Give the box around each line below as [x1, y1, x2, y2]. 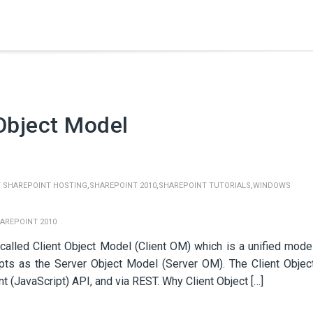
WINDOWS [253, 181, 291, 190]
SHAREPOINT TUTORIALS [159, 181, 251, 190]
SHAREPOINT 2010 [89, 181, 156, 190]
